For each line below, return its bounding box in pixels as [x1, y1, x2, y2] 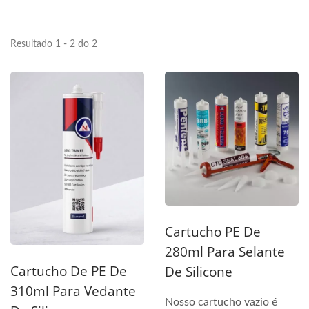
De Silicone [165, 263, 232, 281]
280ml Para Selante [165, 243, 285, 261]
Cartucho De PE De [10, 261, 127, 280]
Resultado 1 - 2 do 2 [10, 39, 97, 49]
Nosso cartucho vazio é [165, 297, 277, 308]
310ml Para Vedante [10, 281, 136, 300]
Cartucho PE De [165, 223, 261, 241]
